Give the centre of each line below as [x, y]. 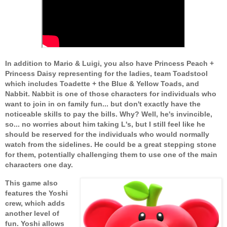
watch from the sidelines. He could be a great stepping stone [111, 145]
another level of [32, 214]
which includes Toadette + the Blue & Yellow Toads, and [102, 84]
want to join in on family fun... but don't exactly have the [103, 104]
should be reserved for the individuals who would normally [107, 135]
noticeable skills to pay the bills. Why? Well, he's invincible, [109, 114]
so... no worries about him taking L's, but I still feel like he [105, 124]
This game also [31, 183]
